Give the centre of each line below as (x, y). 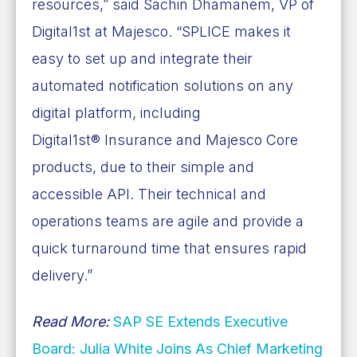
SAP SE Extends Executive (200, 321)
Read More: (73, 321)
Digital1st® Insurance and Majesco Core (165, 139)
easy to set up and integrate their (142, 58)
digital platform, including (116, 112)
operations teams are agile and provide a (168, 221)
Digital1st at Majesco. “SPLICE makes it (161, 31)
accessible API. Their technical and (149, 194)
